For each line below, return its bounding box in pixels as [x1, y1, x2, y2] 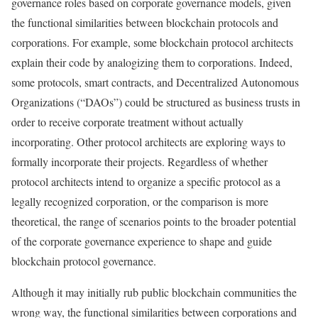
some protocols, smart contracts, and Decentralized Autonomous [11, 75, 299, 89]
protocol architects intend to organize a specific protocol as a [11, 174, 280, 189]
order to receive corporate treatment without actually [11, 114, 243, 129]
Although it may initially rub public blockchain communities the [11, 285, 297, 300]
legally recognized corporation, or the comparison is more [11, 194, 268, 209]
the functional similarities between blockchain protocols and [11, 15, 278, 30]
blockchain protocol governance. [11, 253, 156, 268]
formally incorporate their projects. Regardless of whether [11, 154, 268, 169]
